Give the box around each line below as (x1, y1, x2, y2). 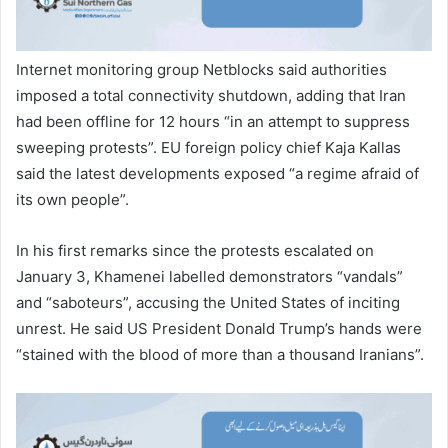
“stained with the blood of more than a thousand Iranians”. (16, 344, 424, 364)
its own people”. (16, 189, 129, 209)
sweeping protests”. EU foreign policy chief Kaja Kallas (16, 137, 401, 157)
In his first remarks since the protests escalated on (16, 240, 374, 260)
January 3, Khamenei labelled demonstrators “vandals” (16, 266, 403, 286)
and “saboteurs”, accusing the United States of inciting (16, 292, 400, 312)
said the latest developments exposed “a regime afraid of (16, 163, 419, 183)
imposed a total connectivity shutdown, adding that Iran (16, 85, 406, 105)
